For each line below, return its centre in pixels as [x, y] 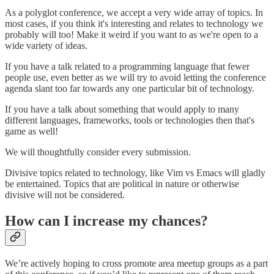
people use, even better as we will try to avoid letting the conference [135, 78]
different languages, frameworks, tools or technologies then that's [130, 120]
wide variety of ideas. [46, 46]
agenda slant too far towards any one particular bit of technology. [130, 89]
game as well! [31, 131]
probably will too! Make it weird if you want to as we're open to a [131, 35]
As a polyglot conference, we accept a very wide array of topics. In [134, 13]
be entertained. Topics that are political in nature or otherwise [122, 184]
